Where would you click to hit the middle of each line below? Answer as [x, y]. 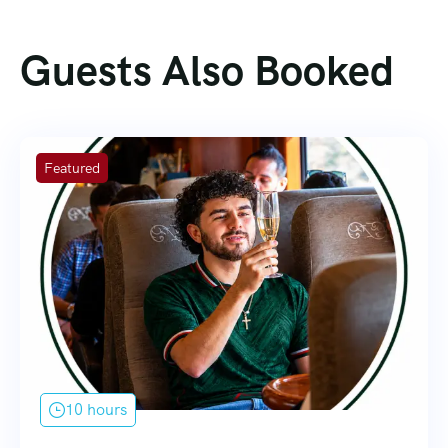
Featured [72, 167]
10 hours [96, 409]
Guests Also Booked [207, 70]
